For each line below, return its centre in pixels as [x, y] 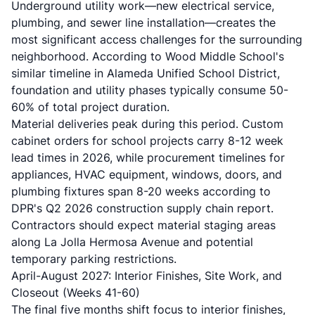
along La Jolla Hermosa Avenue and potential [132, 242]
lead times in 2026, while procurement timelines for [148, 157]
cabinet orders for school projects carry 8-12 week [147, 141]
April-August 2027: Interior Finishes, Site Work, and [147, 276]
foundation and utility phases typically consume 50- [150, 90]
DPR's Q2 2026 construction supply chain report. [142, 208]
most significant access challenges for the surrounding [157, 39]
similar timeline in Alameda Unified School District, [146, 73]
